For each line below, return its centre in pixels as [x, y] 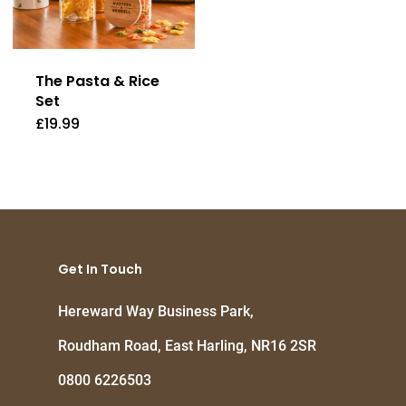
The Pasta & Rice [97, 82]
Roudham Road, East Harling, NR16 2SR [187, 346]
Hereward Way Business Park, [156, 312]
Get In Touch [100, 270]
